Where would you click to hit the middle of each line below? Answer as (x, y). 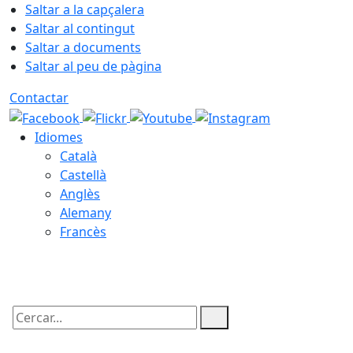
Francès (83, 231)
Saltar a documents (83, 47)
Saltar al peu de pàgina (93, 66)
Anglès (80, 193)
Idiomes (59, 137)
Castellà (83, 175)
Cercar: (30, 331)
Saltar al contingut (80, 28)
